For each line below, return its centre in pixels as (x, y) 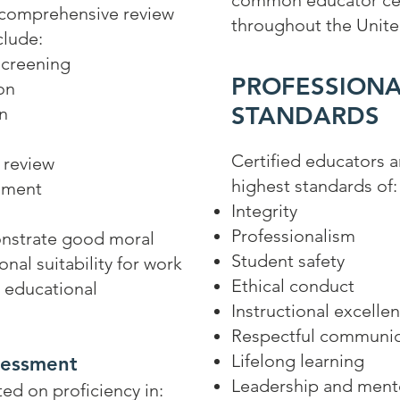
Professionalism (293, 236)
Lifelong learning (298, 361)
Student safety (288, 261)
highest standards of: (314, 186)
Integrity (264, 211)
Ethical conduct (293, 286)
